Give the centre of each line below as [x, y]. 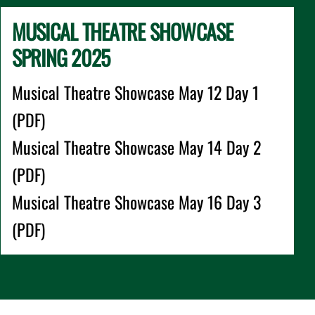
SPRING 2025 [61, 57]
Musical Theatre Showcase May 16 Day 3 [136, 202]
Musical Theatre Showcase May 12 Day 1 [135, 92]
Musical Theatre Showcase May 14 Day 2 [136, 147]
